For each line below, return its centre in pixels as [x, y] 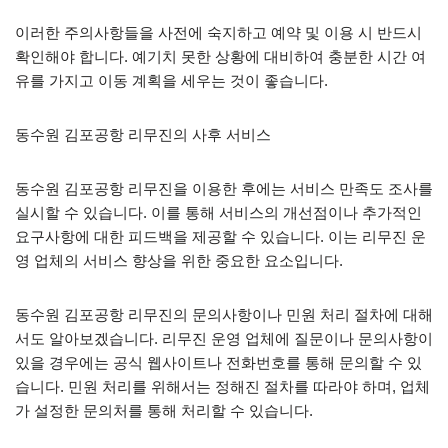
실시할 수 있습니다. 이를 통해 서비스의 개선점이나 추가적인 [218, 212]
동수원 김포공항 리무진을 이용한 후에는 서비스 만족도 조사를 [224, 188]
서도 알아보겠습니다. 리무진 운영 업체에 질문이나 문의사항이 [224, 338]
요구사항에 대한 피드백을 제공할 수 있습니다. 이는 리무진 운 [220, 236]
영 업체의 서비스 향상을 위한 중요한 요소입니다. [179, 260]
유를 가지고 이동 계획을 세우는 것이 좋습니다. [171, 80]
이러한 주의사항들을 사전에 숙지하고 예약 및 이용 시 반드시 [218, 32]
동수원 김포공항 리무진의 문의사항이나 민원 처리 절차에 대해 [224, 314]
